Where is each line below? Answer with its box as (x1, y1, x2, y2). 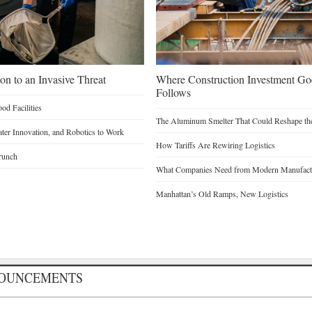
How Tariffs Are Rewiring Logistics (155, 139, 275, 150)
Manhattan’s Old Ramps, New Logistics (155, 187, 288, 199)
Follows (155, 84, 191, 100)
